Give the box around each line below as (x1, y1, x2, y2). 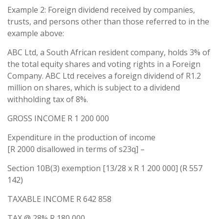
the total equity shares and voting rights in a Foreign (7, 59, 200, 69)
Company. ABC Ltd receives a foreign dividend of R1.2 (7, 70, 201, 81)
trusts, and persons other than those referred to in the (7, 16, 209, 27)
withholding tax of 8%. (7, 94, 88, 105)
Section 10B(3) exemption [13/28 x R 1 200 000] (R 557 (7, 163, 202, 174)
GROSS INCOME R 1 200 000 (7, 113, 109, 124)
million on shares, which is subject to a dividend (7, 82, 180, 93)
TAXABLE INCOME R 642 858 (7, 194, 111, 204)
